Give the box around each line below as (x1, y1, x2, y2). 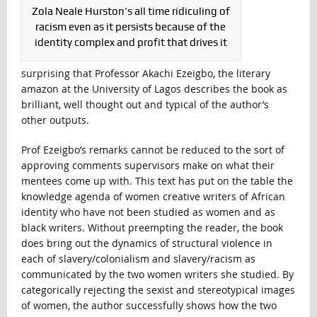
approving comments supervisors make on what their (21, 158, 275, 173)
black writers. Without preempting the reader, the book (21, 221, 283, 235)
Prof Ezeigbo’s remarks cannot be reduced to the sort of (21, 143, 284, 157)
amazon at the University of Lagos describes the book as (21, 82, 287, 96)
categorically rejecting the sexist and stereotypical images (21, 283, 295, 297)
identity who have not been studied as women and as (21, 205, 275, 219)
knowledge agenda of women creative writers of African (21, 190, 285, 204)
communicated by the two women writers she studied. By (21, 267, 294, 282)
